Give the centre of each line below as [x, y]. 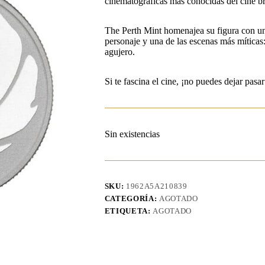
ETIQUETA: [129, 211]
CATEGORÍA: [132, 199]
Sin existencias [132, 134]
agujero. [119, 52]
